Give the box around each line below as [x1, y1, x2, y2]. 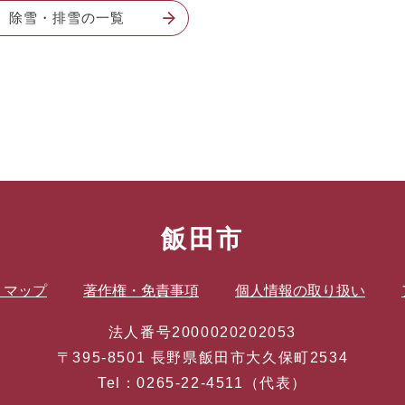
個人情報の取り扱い [235, 283, 365, 298]
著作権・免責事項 [83, 283, 199, 298]
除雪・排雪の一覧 [9, 10, 125, 25]
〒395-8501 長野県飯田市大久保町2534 [56, 350, 349, 365]
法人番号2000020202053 [108, 325, 297, 340]
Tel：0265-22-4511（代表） [97, 375, 307, 391]
